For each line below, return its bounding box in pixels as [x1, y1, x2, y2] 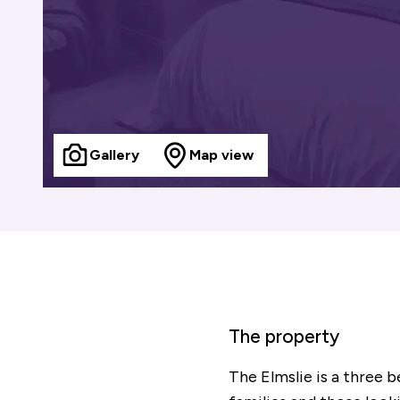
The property [229, 325, 339, 347]
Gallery [89, 146, 139, 163]
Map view [189, 146, 254, 163]
